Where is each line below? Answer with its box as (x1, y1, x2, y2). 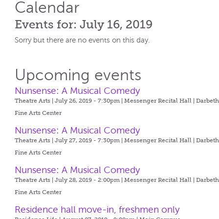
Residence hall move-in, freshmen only (15, 204, 180, 215)
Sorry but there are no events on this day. (15, 36, 151, 44)
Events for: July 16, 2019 (15, 18, 153, 31)
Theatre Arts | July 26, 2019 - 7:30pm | (15, 97, 125, 104)
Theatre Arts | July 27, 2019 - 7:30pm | (15, 137, 125, 144)
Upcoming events (15, 66, 142, 84)
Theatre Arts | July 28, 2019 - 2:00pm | (15, 176, 125, 183)
